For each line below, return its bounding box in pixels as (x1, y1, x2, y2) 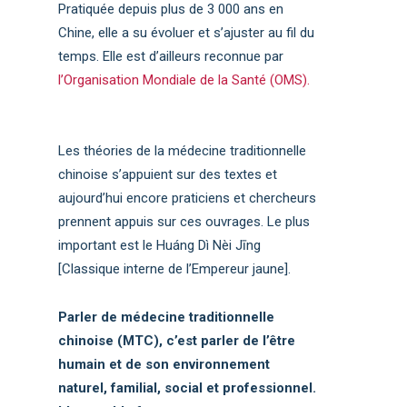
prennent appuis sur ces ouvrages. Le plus (58, 213, 311, 230)
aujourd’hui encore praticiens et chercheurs (58, 189, 317, 206)
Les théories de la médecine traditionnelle (58, 142, 307, 159)
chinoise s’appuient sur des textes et (58, 165, 278, 183)
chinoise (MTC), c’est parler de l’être (58, 332, 296, 349)
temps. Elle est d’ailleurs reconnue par (58, 47, 284, 65)
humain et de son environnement (58, 355, 271, 372)
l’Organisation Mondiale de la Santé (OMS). (58, 71, 311, 88)
